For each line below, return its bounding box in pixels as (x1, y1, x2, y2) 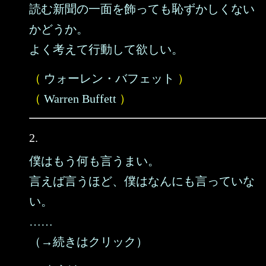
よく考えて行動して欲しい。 (29, 43, 183, 56)
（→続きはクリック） (29, 235, 148, 248)
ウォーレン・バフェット (44, 72, 175, 85)
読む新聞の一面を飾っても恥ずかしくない (29, 2, 255, 15)
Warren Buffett (44, 92, 116, 105)
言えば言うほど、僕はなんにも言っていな (29, 175, 255, 188)
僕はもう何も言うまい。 (29, 154, 160, 167)
